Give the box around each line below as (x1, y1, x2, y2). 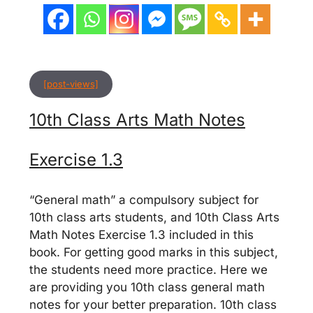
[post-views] (43, 78, 99, 89)
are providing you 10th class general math (29, 279, 265, 294)
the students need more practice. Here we (29, 262, 268, 277)
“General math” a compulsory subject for (29, 192, 259, 207)
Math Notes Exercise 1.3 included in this (29, 227, 254, 242)
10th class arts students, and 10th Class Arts (29, 210, 279, 224)
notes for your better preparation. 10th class (29, 297, 277, 312)
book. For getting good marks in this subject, (29, 245, 278, 259)
